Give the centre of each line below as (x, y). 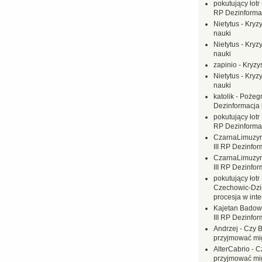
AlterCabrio (232, 249)
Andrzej (226, 229)
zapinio (225, 65)
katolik (224, 96)
